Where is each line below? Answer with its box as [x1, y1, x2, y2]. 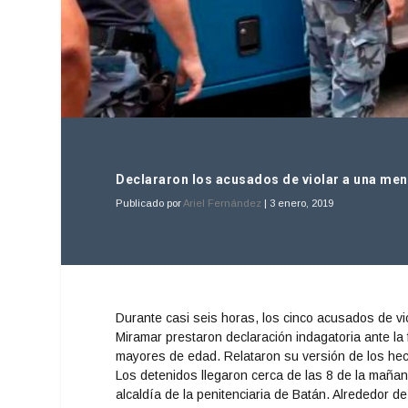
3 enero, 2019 [270, 197, 334, 209]
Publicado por [116, 197, 184, 209]
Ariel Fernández [183, 197, 262, 209]
